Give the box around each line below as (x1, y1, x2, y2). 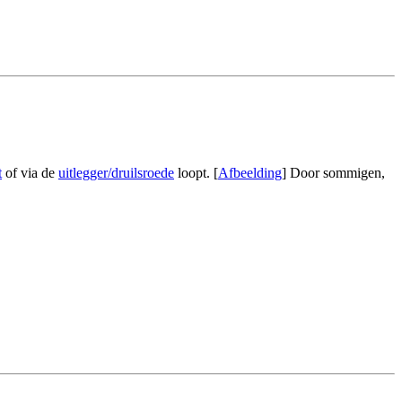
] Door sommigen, (282, 164, 385, 180)
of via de (2, 164, 58, 180)
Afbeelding (218, 164, 282, 180)
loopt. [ (174, 164, 218, 180)
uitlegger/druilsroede (58, 164, 174, 180)
